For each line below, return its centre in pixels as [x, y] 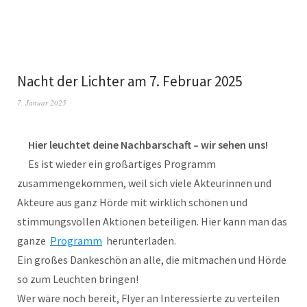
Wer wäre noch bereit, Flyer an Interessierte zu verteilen [148, 298]
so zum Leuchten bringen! [78, 279]
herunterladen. [140, 241]
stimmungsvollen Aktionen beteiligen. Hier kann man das [152, 221]
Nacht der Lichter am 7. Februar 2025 [130, 81]
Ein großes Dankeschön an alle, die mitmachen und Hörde [152, 260]
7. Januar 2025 [42, 102]
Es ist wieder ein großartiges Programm [122, 164]
